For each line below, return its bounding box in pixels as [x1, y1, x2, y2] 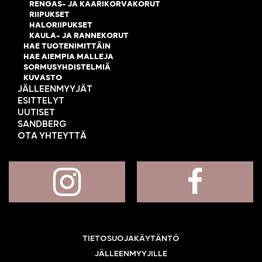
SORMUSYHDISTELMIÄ [23, 63, 111, 73]
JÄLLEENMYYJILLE [95, 249, 167, 259]
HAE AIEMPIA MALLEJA [23, 52, 113, 62]
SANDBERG [18, 119, 67, 130]
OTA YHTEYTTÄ [18, 130, 87, 142]
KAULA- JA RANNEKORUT [29, 31, 129, 41]
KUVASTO [23, 73, 62, 83]
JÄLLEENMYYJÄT [18, 84, 92, 95]
